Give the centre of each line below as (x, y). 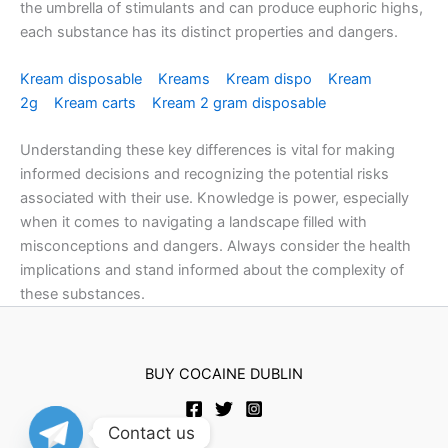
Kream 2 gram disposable (241, 103)
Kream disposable (83, 79)
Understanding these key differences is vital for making (207, 150)
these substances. (82, 294)
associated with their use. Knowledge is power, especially (214, 198)
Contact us (151, 432)
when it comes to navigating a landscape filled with (193, 222)
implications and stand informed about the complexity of (212, 270)
